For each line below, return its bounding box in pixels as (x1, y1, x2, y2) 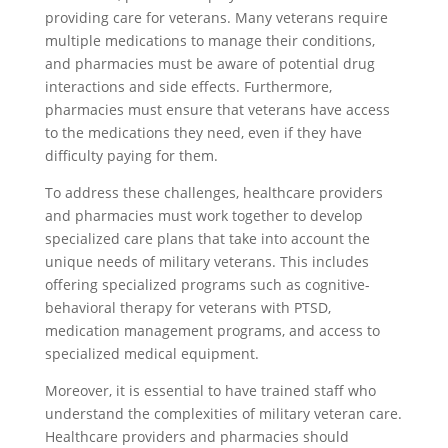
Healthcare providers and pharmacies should (44, 427, 349, 446)
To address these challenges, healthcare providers (44, 183, 383, 202)
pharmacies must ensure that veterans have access (44, 100, 390, 119)
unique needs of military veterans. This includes (44, 252, 369, 271)
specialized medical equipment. (44, 344, 259, 363)
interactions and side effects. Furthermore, (44, 77, 332, 96)
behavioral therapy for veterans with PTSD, (44, 298, 331, 317)
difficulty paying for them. (44, 146, 218, 165)
